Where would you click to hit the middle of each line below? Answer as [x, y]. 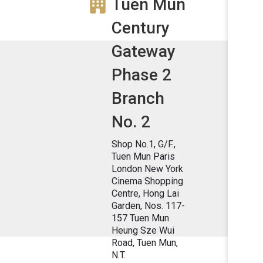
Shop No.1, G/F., [144, 144]
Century [141, 28]
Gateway [144, 51]
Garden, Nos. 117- [148, 205]
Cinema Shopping [147, 181]
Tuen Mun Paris [143, 156]
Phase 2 [141, 75]
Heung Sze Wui [143, 230]
